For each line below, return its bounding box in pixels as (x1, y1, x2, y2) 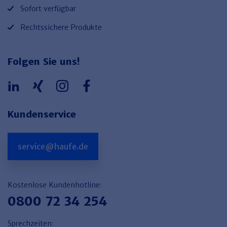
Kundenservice (8, 108, 76, 120)
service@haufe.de (18, 141, 88, 152)
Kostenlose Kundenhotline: (8, 180, 101, 190)
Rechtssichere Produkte (20, 22, 102, 32)
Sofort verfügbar (20, 4, 76, 13)
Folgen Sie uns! (8, 55, 80, 67)
